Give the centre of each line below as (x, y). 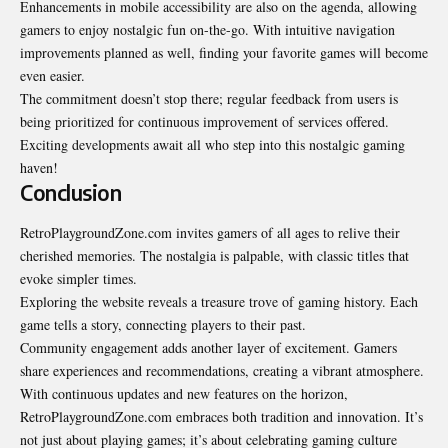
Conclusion (70, 193)
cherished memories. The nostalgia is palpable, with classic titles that (214, 255)
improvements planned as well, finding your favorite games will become (224, 53)
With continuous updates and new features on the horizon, (184, 393)
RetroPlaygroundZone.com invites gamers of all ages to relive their (210, 232)
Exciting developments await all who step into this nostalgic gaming (212, 145)
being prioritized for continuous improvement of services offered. (204, 122)
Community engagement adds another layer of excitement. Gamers (208, 347)
